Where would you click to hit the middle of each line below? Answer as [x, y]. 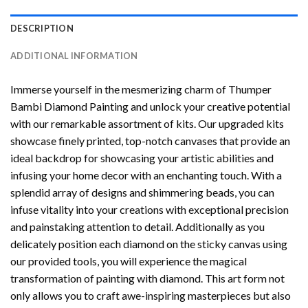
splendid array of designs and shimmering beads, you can [142, 192]
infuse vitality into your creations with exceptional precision [150, 210]
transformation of [53, 278]
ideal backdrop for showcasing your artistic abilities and [142, 158]
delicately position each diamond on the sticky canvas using [149, 244]
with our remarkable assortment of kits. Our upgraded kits [147, 124]
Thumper [250, 89]
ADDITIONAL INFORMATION [74, 56]
